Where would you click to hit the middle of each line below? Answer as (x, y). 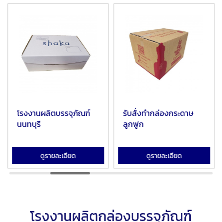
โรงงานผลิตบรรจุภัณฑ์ (54, 113)
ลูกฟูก (133, 124)
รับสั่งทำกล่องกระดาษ (158, 113)
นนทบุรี (29, 124)
